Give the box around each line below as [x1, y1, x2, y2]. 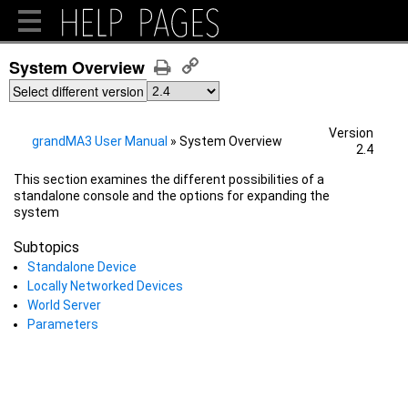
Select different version [13, 82, 144, 100]
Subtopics [14, 239, 79, 257]
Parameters [27, 317, 98, 332]
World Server [27, 298, 101, 313]
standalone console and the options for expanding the [14, 189, 330, 203]
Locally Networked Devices [27, 279, 183, 294]
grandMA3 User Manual [32, 134, 168, 148]
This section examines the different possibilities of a [14, 172, 324, 187]
